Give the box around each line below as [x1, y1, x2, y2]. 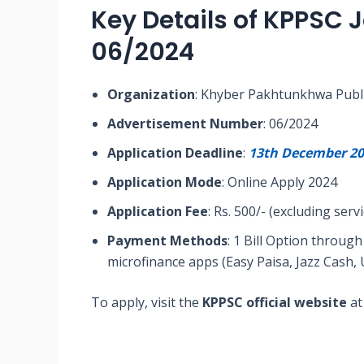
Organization [107, 85, 195, 104]
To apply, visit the [91, 293, 202, 312]
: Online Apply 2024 [222, 173, 337, 192]
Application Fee [107, 202, 208, 221]
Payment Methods [107, 232, 227, 250]
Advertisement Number [107, 115, 263, 133]
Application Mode [107, 173, 222, 192]
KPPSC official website [202, 293, 347, 312]
